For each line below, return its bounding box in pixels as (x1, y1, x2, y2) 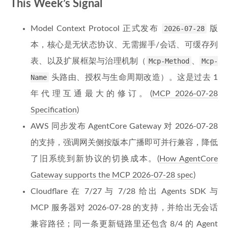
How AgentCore (159, 155, 218, 163)
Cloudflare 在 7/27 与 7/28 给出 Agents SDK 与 (31, 187, 218, 195)
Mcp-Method (148, 57, 189, 65)
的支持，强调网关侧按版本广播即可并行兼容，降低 (31, 138, 218, 147)
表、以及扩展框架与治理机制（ (31, 57, 147, 65)
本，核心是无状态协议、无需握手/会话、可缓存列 (31, 41, 218, 49)
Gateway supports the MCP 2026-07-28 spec (31, 171, 193, 179)
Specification (31, 106, 77, 114)
